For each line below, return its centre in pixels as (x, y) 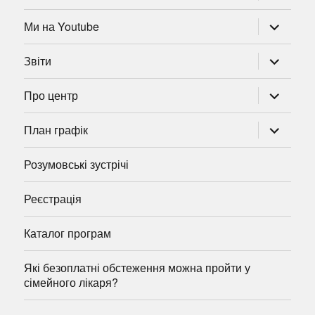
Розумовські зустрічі (77, 165)
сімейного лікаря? (71, 283)
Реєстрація (53, 199)
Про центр (51, 96)
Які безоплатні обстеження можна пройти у (137, 268)
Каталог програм (68, 233)
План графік (56, 130)
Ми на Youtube (62, 27)
